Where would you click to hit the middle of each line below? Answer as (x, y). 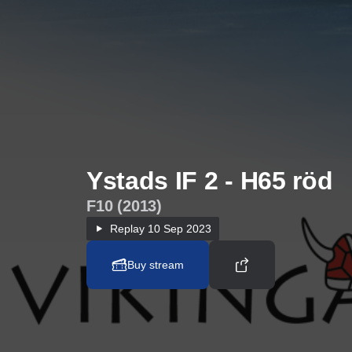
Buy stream (156, 265)
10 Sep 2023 (178, 229)
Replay (127, 229)
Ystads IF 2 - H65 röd (210, 181)
